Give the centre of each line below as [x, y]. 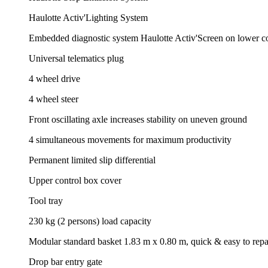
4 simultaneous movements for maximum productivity [130, 139]
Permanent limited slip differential [92, 160]
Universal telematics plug [76, 58]
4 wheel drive [54, 78]
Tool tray [46, 200]
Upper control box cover [75, 180]
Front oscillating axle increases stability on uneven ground [138, 119]
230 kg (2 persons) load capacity [90, 221]
